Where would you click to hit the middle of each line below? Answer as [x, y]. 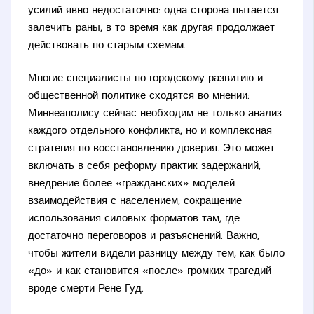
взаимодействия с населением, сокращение [135, 202]
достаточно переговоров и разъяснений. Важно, [144, 237]
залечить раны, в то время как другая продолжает [152, 28]
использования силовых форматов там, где [134, 219]
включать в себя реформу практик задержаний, [145, 167]
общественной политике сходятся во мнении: [139, 97]
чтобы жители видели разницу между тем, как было [157, 254]
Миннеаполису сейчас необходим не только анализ [155, 114]
